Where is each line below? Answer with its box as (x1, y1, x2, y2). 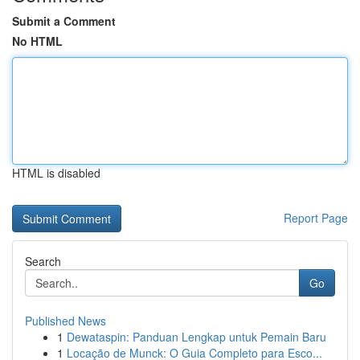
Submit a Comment (12, 13, 116, 29)
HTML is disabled (12, 165, 100, 181)
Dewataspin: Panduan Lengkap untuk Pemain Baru (67, 329, 326, 345)
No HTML (12, 33, 63, 49)
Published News (25, 313, 106, 329)
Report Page (284, 210, 348, 226)
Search (25, 253, 61, 269)
